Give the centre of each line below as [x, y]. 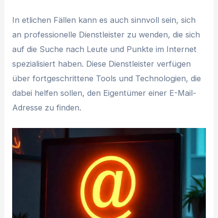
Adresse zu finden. [47, 108]
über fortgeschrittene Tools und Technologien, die [107, 79]
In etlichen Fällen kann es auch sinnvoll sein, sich [104, 20]
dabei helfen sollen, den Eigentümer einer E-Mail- [104, 93]
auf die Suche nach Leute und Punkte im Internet [105, 49]
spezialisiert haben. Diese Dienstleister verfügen [102, 64]
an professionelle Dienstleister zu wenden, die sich [106, 35]
